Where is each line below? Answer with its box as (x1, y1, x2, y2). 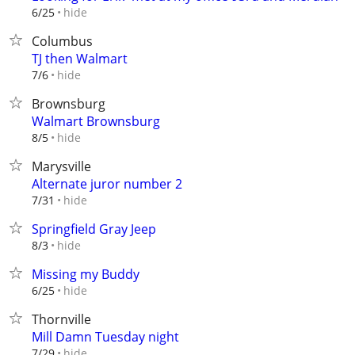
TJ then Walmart (32, 50, 128, 67)
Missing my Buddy (32, 265, 139, 283)
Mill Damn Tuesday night (32, 328, 179, 345)
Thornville (32, 311, 91, 328)
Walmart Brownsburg (32, 113, 160, 130)
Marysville (32, 158, 91, 175)
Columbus (32, 32, 93, 50)
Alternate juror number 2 (32, 175, 182, 193)
